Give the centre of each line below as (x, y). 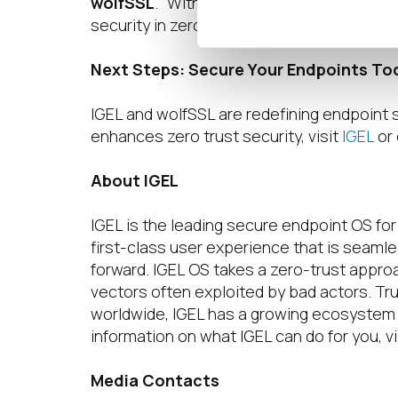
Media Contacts (155, 380)
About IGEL (135, 180)
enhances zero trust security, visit (216, 136)
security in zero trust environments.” (223, 25)
